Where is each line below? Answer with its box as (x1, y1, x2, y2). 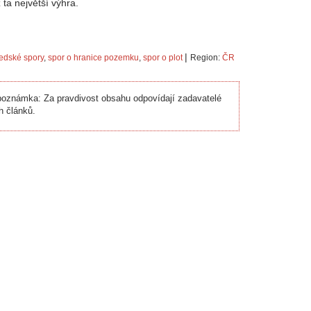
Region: (190, 53, 222, 62)
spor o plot (143, 53, 183, 62)
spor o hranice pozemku (48, 53, 139, 62)
